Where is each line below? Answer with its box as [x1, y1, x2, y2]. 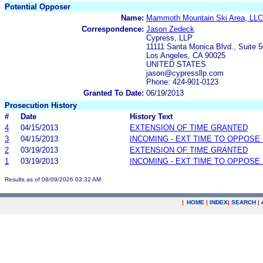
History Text [130, 112, 173, 121]
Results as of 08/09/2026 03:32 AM [5, 176, 101, 183]
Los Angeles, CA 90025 [146, 50, 225, 60]
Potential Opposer [5, 2, 70, 11]
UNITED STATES [146, 59, 206, 69]
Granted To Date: [83, 88, 144, 97]
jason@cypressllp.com [146, 68, 224, 77]
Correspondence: [82, 24, 144, 33]
